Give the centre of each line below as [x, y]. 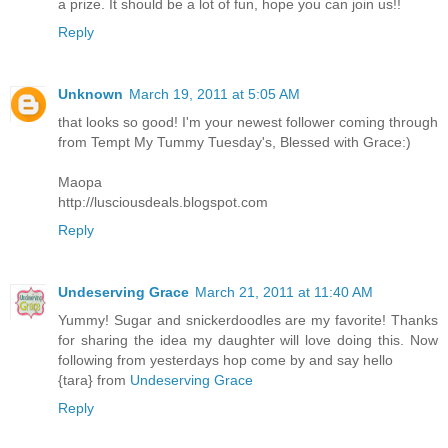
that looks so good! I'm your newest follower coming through [248, 121]
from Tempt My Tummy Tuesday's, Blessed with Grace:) [234, 141]
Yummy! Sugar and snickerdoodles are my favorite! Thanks [248, 319]
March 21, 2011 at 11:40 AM [284, 291]
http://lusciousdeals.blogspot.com [163, 201]
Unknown [90, 93]
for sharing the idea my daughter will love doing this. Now [248, 339]
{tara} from [94, 379]
